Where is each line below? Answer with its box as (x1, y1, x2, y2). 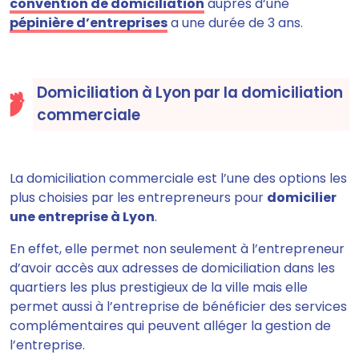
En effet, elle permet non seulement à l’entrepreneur (10, 240, 345, 258)
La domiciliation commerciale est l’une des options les (10, 169, 347, 188)
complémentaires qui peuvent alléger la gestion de (10, 317, 331, 335)
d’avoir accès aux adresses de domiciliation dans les (10, 259, 335, 277)
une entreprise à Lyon (10, 208, 155, 226)
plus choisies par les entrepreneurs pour (10, 188, 267, 207)
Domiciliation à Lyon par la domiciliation (37, 82, 343, 103)
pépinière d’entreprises (10, 14, 167, 32)
